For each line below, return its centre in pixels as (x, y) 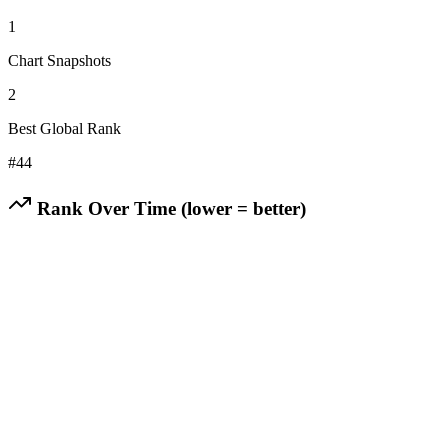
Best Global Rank (64, 128)
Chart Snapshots (59, 60)
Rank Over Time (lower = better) (169, 208)
